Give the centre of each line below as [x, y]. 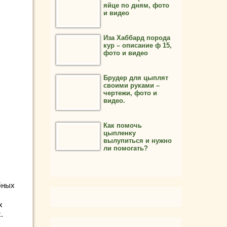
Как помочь [123, 125]
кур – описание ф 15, [138, 45]
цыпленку [120, 133]
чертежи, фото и [130, 93]
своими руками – [131, 85]
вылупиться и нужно [138, 141]
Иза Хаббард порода [137, 38]
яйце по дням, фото [136, 5]
